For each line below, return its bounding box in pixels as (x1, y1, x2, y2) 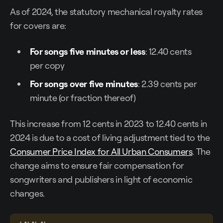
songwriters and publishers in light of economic (10, 174, 193, 185)
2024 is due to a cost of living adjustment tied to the (10, 132, 210, 143)
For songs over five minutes (29, 78, 138, 90)
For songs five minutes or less (29, 46, 145, 57)
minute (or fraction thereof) (29, 92, 136, 104)
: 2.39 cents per (137, 78, 197, 90)
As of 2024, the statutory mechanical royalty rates (10, 6, 203, 17)
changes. (10, 188, 45, 199)
